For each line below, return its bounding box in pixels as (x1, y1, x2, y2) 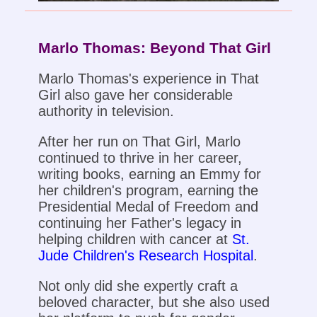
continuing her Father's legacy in (38, 215, 241, 231)
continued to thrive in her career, (38, 150, 242, 166)
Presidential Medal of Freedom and (38, 199, 258, 215)
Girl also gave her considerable (38, 87, 233, 103)
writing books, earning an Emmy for (38, 166, 261, 183)
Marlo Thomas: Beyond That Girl (38, 40, 271, 57)
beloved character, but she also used (38, 294, 270, 311)
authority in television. (38, 103, 174, 120)
